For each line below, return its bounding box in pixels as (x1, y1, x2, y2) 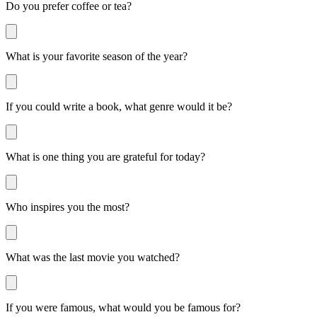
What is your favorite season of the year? (6, 50, 188, 62)
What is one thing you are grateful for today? (6, 150, 205, 163)
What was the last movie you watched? (6, 250, 180, 263)
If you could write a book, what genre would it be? (6, 100, 232, 113)
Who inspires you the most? (6, 200, 129, 213)
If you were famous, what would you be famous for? (6, 301, 241, 313)
